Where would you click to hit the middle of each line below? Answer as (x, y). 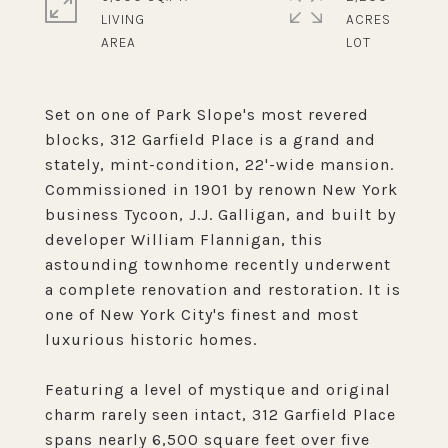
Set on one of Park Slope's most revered (207, 114)
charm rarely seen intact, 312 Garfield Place (220, 414)
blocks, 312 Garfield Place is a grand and (210, 139)
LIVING (123, 19)
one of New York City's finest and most (202, 314)
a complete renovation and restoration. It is (223, 289)
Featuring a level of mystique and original (218, 389)
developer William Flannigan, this (184, 239)
